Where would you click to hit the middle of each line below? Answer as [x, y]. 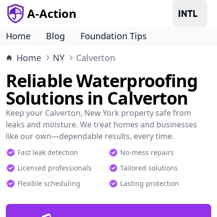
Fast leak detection [48, 152]
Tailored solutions [149, 168]
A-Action [52, 13]
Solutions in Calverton [97, 98]
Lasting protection [150, 183]
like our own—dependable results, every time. [90, 136]
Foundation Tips [114, 36]
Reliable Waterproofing [102, 81]
